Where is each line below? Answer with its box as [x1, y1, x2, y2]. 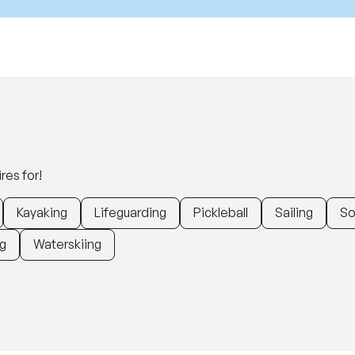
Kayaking [17, 204, 67, 220]
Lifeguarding [94, 204, 166, 220]
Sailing [275, 204, 313, 220]
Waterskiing [33, 236, 101, 252]
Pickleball [193, 204, 248, 220]
